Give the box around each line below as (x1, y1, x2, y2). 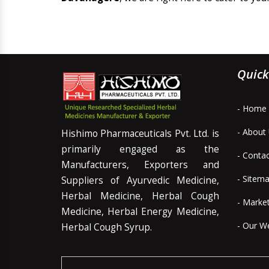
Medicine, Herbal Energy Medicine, (61, 205, 219, 218)
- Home (237, 103, 267, 114)
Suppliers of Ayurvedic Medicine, (61, 174, 219, 187)
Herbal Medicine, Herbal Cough (61, 190, 219, 202)
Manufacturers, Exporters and (61, 159, 219, 171)
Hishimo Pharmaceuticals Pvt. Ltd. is (61, 127, 219, 140)
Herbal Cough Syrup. (61, 221, 152, 234)
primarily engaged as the (61, 143, 219, 156)
